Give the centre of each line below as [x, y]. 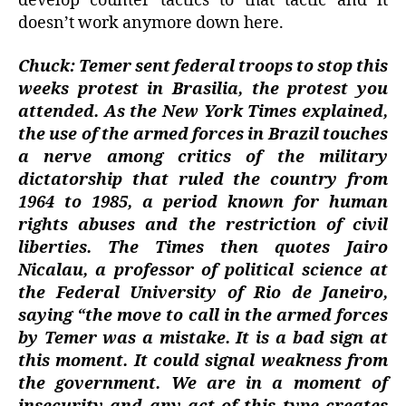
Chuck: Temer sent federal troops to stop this [203, 66]
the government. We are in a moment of [203, 383]
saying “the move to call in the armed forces [203, 315]
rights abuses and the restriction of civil [203, 225]
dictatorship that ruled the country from [203, 179]
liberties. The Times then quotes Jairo [203, 247]
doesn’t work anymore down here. [151, 24]
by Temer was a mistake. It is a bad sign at [203, 338]
